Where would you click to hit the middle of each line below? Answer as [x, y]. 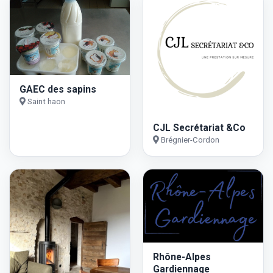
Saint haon [45, 102]
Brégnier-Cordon [189, 140]
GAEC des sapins [58, 90]
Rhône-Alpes [182, 257]
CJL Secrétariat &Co [199, 127]
